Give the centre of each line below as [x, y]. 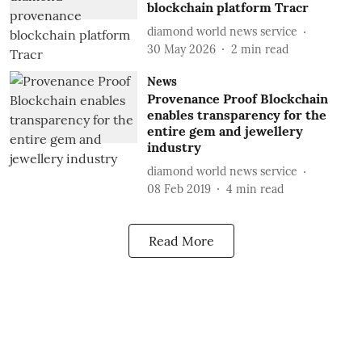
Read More [181, 241]
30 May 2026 [181, 49]
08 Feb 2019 [179, 189]
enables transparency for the [236, 115]
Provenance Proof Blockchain [237, 99]
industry [174, 147]
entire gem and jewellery [225, 131]
